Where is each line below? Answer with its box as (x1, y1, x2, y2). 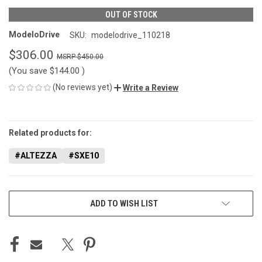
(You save (9, 65, 47, 76)
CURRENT (9, 111, 42, 121)
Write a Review (123, 82, 178, 92)
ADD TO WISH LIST (90, 198, 158, 209)
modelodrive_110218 (91, 30, 170, 40)
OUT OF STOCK (105, 9, 157, 19)
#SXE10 (68, 150, 99, 160)
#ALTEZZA (15, 150, 57, 160)
